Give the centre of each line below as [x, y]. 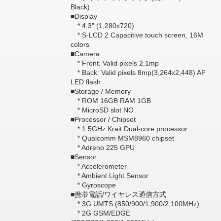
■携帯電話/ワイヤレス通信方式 [118, 194]
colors [80, 44]
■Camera [85, 54]
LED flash [85, 82]
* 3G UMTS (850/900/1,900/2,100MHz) [135, 204]
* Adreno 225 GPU [102, 147]
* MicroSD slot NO [102, 110]
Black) [80, 7]
